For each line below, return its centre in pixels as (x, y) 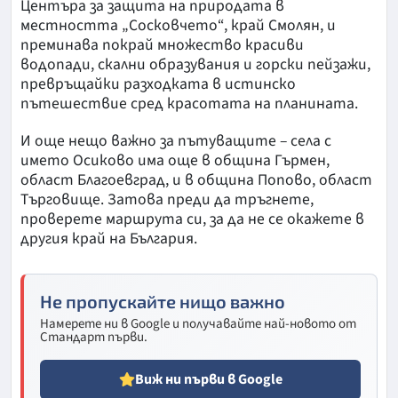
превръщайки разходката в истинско (158, 84)
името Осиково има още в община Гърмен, (175, 160)
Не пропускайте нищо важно (163, 301)
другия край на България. (109, 238)
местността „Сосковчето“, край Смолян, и (178, 25)
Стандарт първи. (94, 337)
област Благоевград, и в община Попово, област (196, 179)
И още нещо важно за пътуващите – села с (176, 140)
